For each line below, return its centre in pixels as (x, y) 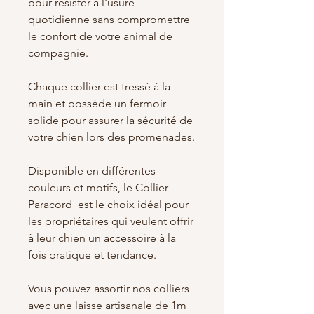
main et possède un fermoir (97, 103)
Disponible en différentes (92, 170)
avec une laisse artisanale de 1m (107, 305)
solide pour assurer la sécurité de (110, 120)
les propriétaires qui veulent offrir (111, 221)
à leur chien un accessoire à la (102, 238)
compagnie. (58, 53)
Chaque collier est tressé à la (99, 86)
